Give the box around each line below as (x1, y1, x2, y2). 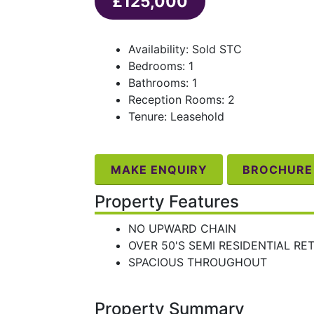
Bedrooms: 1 (128, 59, 193, 74)
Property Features (94, 191, 239, 212)
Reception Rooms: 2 (128, 93, 235, 107)
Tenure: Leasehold (128, 109, 224, 124)
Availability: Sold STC (128, 42, 242, 57)
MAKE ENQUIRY (110, 163, 207, 177)
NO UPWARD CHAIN (128, 221, 236, 235)
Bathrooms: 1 (128, 76, 197, 90)
